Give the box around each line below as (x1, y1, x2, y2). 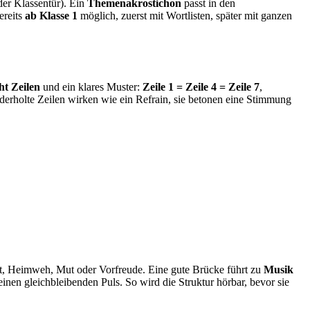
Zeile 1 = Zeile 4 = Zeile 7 (143, 80, 259, 93)
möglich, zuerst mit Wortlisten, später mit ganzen (77, 9, 292, 21)
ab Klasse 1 (25, 9, 77, 21)
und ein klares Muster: (40, 80, 143, 93)
